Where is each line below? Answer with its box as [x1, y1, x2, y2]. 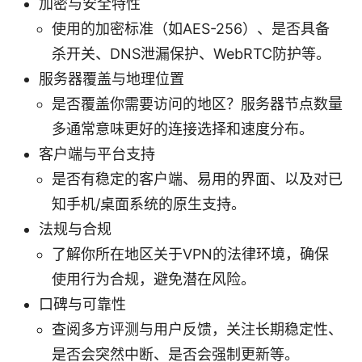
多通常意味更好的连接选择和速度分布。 [52, 120, 314, 137]
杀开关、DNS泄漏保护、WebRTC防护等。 [52, 44, 330, 62]
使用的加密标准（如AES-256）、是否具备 [52, 19, 330, 37]
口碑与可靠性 [39, 295, 126, 313]
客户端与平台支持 [39, 145, 155, 162]
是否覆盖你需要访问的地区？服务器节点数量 [52, 95, 343, 112]
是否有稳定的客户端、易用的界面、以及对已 [52, 170, 343, 187]
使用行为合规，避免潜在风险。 [52, 270, 255, 288]
